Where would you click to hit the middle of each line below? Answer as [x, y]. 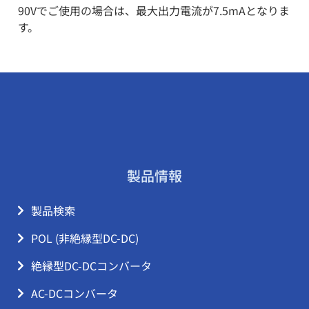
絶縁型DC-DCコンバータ [91, 265]
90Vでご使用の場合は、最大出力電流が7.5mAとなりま [154, 10]
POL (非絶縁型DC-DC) [85, 238]
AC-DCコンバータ [74, 293]
